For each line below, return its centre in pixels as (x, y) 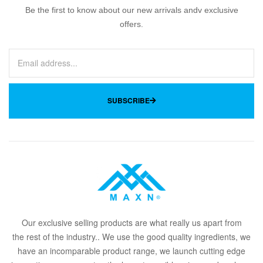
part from (225, 223)
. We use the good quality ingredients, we (174, 237)
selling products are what (121, 223)
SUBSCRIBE (128, 100)
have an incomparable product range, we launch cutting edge (131, 251)
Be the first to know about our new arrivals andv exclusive (131, 10)
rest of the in (50, 237)
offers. (131, 24)
